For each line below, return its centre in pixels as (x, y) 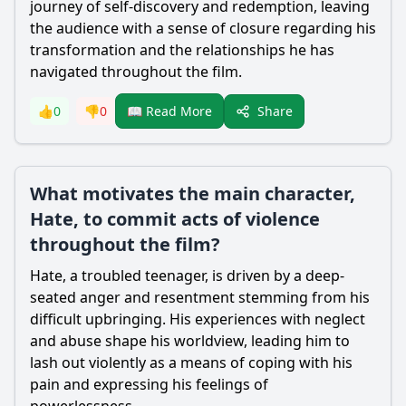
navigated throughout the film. (136, 72)
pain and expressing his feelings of (149, 384)
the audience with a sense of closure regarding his (203, 28)
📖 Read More (169, 111)
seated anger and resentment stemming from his (200, 297)
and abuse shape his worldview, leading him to (190, 341)
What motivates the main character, (193, 193)
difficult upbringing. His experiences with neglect (198, 319)
